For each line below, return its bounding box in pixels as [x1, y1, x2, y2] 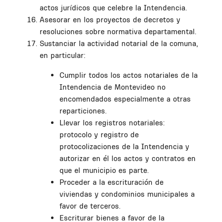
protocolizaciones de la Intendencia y [59, 141, 189, 151]
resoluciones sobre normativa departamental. [40, 26, 196, 36]
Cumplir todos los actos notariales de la [59, 70, 198, 80]
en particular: [40, 50, 85, 60]
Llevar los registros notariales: [59, 117, 165, 127]
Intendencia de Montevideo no [59, 82, 166, 92]
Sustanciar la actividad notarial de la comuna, [40, 38, 198, 48]
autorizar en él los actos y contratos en [59, 153, 196, 163]
